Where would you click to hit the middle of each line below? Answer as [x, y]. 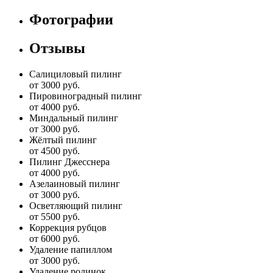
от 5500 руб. [55, 216]
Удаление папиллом [71, 249]
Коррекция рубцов [68, 227]
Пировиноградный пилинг [86, 96]
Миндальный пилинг [74, 118]
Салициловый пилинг [76, 74]
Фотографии [71, 19]
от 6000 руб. [55, 238]
